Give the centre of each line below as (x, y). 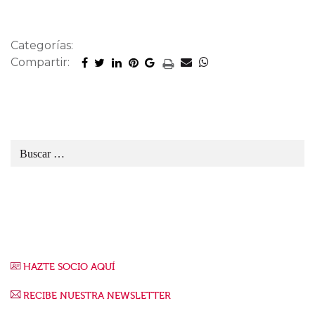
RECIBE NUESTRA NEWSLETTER (97, 296)
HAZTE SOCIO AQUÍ (69, 267)
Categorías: (42, 46)
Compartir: (40, 63)
